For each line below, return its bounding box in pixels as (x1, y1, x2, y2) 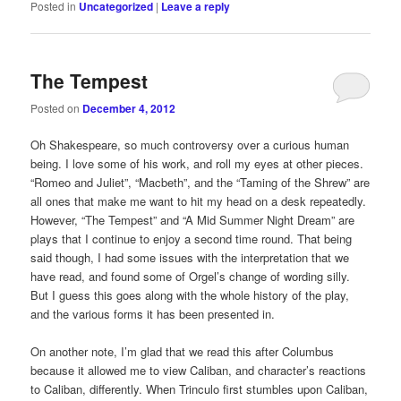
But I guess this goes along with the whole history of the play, (30, 286, 350, 303)
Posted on (30, 99, 83, 115)
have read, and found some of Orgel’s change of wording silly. (30, 267, 351, 285)
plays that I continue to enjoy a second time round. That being (30, 229, 353, 247)
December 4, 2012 (82, 99, 176, 116)
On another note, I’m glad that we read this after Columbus (30, 343, 335, 361)
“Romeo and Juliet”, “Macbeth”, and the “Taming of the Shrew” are (30, 173, 371, 191)
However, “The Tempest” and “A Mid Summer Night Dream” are (30, 210, 355, 228)
